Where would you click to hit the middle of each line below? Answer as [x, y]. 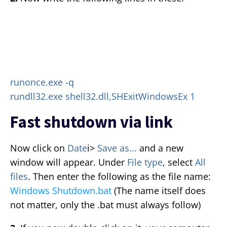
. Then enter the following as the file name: [119, 177]
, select [179, 162]
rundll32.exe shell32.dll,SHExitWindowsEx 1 [103, 97]
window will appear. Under [69, 162]
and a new [160, 148]
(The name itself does [159, 191]
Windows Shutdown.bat [61, 191]
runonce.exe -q [42, 82]
